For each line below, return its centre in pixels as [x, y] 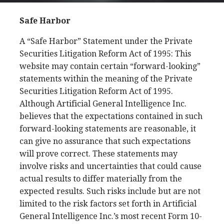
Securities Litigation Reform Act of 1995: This [105, 54]
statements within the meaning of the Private [106, 79]
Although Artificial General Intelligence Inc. [103, 104]
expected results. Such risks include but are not [110, 191]
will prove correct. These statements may [98, 154]
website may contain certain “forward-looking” [110, 66]
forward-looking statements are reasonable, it [108, 129]
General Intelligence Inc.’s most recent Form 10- [111, 216]
